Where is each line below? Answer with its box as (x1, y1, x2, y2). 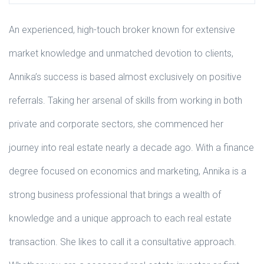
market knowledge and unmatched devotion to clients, (9, 47, 233, 59)
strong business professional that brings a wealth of (9, 189, 221, 200)
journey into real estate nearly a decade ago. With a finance (9, 141, 254, 153)
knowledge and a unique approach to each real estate (9, 212, 232, 224)
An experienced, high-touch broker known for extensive (9, 24, 235, 35)
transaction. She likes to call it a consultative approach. (9, 236, 236, 247)
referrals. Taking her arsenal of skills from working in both (9, 94, 242, 106)
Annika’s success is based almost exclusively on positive (9, 71, 242, 82)
